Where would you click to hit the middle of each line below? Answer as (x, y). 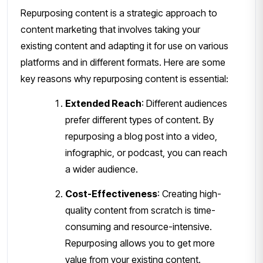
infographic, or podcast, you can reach (146, 152)
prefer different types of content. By (139, 119)
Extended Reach (103, 103)
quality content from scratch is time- (140, 210)
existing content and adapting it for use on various (124, 45)
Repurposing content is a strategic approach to (119, 13)
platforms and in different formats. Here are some (123, 62)
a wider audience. (102, 169)
